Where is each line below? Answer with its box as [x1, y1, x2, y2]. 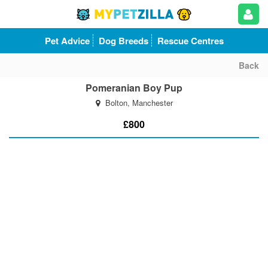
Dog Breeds [98, 34, 148, 47]
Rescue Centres [157, 34, 224, 47]
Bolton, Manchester [102, 97, 173, 108]
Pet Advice [44, 34, 90, 47]
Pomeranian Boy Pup [86, 81, 182, 95]
